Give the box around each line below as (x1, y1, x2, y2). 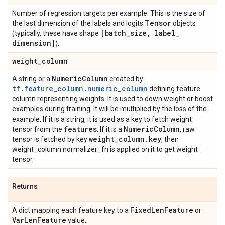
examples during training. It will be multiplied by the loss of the (12, 105, 207, 113)
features (64, 124, 97, 134)
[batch (100, 28, 126, 38)
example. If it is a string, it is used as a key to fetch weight (12, 115, 192, 123)
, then (161, 135, 179, 143)
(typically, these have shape (12, 29, 100, 37)
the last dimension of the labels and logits (12, 19, 145, 27)
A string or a (12, 75, 52, 83)
